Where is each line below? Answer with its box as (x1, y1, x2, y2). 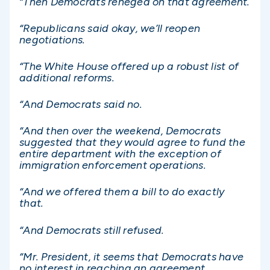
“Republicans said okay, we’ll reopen (19, 21, 200, 35)
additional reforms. (19, 71, 115, 84)
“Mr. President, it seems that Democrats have (19, 250, 243, 263)
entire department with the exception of (19, 147, 221, 161)
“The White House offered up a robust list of (19, 59, 239, 73)
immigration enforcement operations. (19, 159, 206, 172)
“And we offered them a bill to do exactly (19, 185, 225, 199)
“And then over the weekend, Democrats (19, 124, 221, 138)
